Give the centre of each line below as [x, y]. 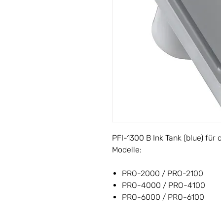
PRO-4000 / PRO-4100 [164, 185]
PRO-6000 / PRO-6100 [163, 197]
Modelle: [127, 150]
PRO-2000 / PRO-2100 [163, 173]
